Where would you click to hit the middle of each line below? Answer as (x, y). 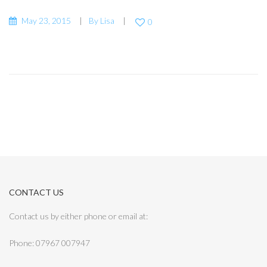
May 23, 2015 (46, 21)
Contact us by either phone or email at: (78, 216)
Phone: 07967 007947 (49, 243)
